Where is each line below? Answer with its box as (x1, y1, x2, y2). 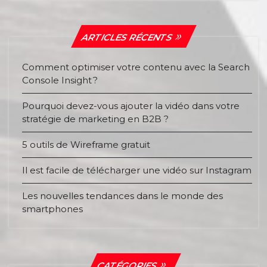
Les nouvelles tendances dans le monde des (22, 190, 223, 202)
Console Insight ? (22, 74, 98, 86)
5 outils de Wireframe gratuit (22, 139, 150, 151)
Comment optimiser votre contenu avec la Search (22, 61, 250, 73)
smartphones (22, 203, 83, 215)
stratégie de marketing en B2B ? (22, 113, 169, 125)
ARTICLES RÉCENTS (79, 32, 175, 44)
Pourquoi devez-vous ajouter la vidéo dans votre (22, 100, 240, 112)
